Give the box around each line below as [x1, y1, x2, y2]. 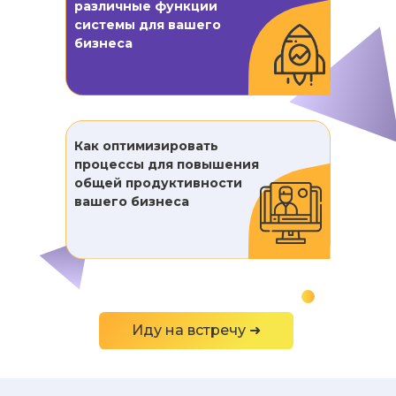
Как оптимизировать [74, 138, 218, 154]
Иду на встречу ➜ [132, 322, 261, 339]
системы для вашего [74, 17, 221, 33]
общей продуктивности [74, 175, 242, 191]
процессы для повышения [74, 156, 259, 172]
